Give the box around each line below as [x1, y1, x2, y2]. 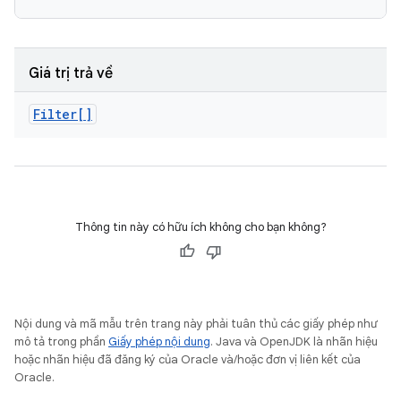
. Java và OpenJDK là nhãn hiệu [210, 334, 378, 349]
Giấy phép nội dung [108, 334, 210, 349]
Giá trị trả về [29, 64, 113, 82]
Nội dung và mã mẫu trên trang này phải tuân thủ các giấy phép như [14, 316, 378, 331]
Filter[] [33, 106, 92, 123]
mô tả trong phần [14, 334, 108, 349]
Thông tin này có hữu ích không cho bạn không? [74, 219, 327, 235]
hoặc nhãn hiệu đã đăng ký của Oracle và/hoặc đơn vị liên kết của [14, 352, 361, 367]
